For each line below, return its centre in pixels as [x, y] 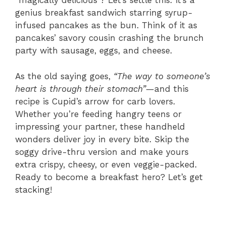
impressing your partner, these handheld [100, 126]
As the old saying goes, [64, 76]
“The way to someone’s [162, 76]
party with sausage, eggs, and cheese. [94, 51]
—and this [167, 89]
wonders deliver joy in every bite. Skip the [102, 139]
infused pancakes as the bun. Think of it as [106, 25]
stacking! [34, 189]
